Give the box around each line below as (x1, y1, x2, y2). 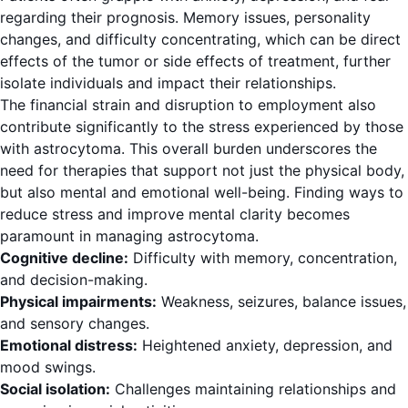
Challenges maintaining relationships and (110, 380, 396, 399)
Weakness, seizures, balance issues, (157, 292, 406, 311)
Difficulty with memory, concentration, (128, 249, 397, 268)
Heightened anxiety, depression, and (138, 336, 393, 355)
